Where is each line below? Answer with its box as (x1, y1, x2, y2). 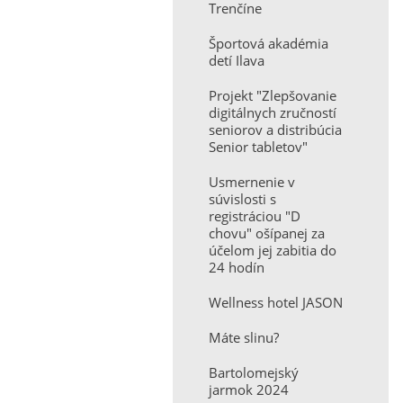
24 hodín (209, 258, 264, 276)
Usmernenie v (209, 173, 295, 191)
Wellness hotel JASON (209, 293, 343, 311)
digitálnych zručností (209, 103, 336, 121)
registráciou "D (209, 207, 300, 225)
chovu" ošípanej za (209, 224, 325, 242)
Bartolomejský (209, 363, 299, 381)
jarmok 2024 (209, 381, 289, 399)
